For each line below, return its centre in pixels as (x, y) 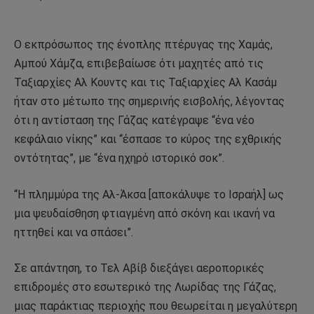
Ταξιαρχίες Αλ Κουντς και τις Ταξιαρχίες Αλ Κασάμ (145, 83)
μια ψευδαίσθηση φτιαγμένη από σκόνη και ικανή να (144, 213)
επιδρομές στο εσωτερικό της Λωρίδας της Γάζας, (145, 287)
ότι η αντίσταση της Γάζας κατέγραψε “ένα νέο (134, 121)
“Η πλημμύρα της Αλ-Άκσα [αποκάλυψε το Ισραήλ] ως (149, 194)
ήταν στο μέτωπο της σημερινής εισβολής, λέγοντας (149, 102)
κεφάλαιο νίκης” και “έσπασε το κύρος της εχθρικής (148, 139)
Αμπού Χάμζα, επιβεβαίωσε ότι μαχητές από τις (139, 64)
